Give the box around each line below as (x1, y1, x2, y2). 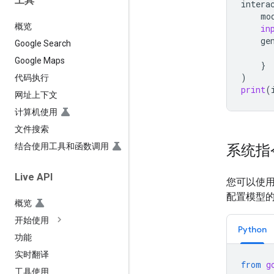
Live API (15, 171, 53, 183)
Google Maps (15, 55, 65, 65)
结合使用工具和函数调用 (15, 141, 109, 151)
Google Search (15, 38, 71, 48)
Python (238, 223, 267, 235)
